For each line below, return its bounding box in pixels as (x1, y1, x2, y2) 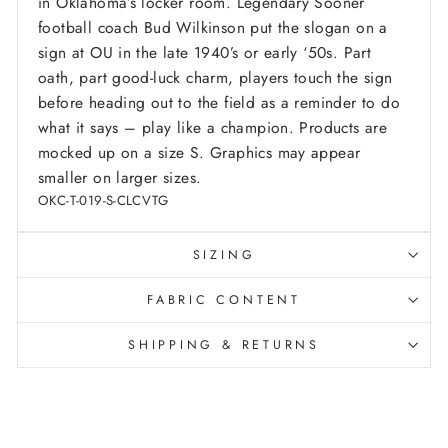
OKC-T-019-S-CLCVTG (38, 191, 169, 211)
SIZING (192, 246, 256, 265)
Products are (294, 116, 388, 140)
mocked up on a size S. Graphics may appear (38, 141, 361, 165)
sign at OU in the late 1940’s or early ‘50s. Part (38, 41, 372, 65)
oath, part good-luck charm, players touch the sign (38, 66, 393, 90)
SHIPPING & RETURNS (128, 336, 320, 355)
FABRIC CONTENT (147, 291, 301, 310)
